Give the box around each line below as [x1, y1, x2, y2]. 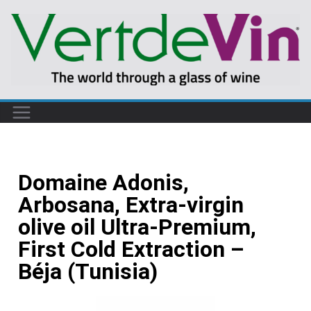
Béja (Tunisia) [18, 258, 158, 285]
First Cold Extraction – [18, 235, 244, 262]
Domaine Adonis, [18, 169, 189, 196]
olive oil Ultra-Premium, [18, 213, 256, 240]
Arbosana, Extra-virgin [18, 191, 244, 218]
